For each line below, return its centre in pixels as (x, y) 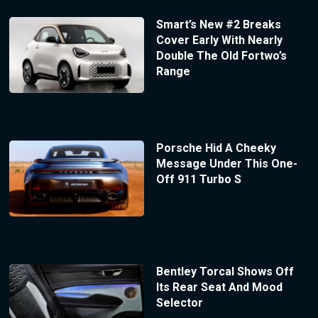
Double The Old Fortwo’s (221, 56)
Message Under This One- (226, 163)
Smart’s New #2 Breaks (218, 25)
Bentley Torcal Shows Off (225, 271)
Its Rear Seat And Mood (219, 287)
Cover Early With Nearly (219, 40)
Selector (179, 302)
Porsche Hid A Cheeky (216, 148)
